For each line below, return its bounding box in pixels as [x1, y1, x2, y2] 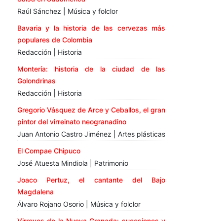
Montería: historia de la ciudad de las [17, 65, 165, 74]
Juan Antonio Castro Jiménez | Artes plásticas [17, 130, 165, 139]
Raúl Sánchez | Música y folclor [17, 7, 118, 16]
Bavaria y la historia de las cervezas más [17, 24, 165, 33]
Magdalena [17, 187, 54, 196]
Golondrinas [17, 76, 56, 85]
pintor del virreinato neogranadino [17, 117, 126, 126]
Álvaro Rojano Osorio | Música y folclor [17, 200, 141, 209]
